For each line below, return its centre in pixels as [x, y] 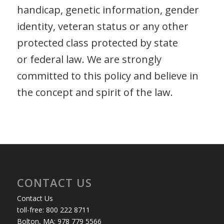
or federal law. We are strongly [89, 59]
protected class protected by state [97, 42]
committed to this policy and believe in [107, 75]
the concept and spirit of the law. [95, 92]
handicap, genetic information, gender [108, 9]
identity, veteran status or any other [102, 26]
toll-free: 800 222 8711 [53, 209]
